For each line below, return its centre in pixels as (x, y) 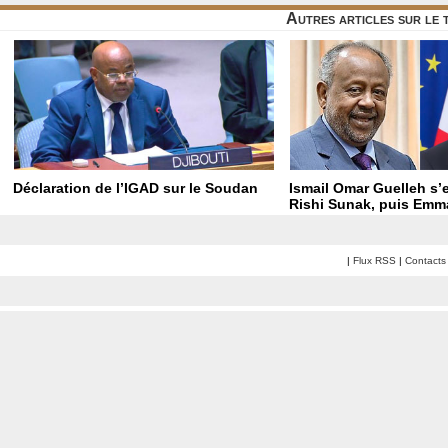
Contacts (425, 261)
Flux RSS (374, 261)
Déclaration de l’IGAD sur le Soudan (135, 188)
